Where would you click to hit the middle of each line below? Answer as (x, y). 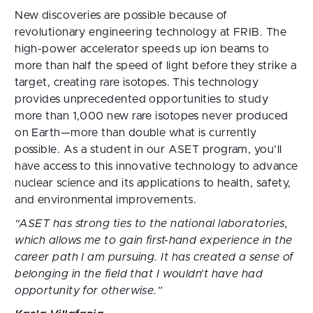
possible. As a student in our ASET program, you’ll (148, 150)
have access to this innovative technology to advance (156, 166)
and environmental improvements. (105, 200)
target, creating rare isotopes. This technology (137, 82)
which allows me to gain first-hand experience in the (154, 240)
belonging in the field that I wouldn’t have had (139, 274)
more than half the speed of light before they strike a (156, 66)
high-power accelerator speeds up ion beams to (142, 49)
